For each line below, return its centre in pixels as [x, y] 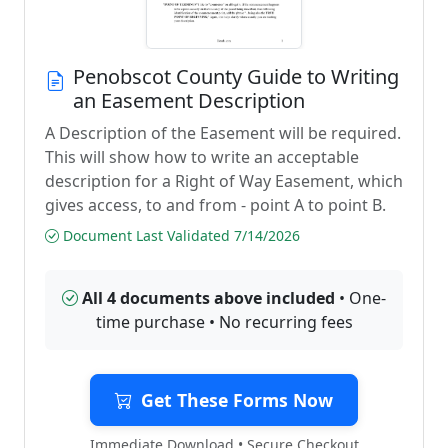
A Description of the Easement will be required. [223, 133]
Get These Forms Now [237, 400]
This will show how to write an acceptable [202, 157]
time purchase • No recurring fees [224, 322]
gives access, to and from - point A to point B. [215, 205]
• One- [360, 298]
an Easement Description [189, 100]
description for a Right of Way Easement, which [224, 181]
